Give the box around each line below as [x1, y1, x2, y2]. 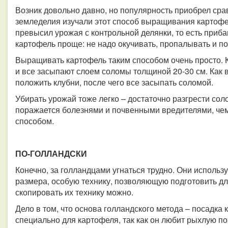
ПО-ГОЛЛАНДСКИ [15, 148, 87, 159]
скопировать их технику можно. [15, 186, 133, 198]
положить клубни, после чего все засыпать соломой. [15, 76, 213, 88]
